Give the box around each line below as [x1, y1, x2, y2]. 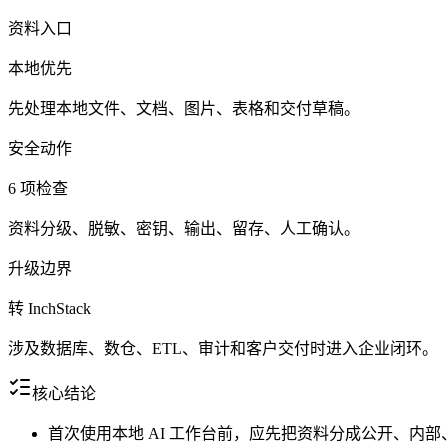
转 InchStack [8, 300, 91, 318]
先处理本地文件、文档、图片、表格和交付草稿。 [8, 100, 360, 118]
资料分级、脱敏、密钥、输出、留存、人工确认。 [8, 220, 360, 238]
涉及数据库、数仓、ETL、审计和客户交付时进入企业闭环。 [8, 340, 438, 358]
